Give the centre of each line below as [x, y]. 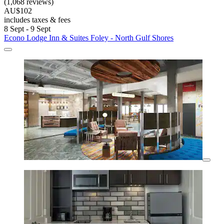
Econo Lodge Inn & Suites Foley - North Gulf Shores [89, 38]
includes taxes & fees [37, 20]
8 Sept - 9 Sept [27, 29]
